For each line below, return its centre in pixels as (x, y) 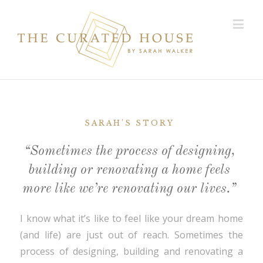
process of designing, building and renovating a (131, 251)
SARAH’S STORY (129, 123)
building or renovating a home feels (129, 170)
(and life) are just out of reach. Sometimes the (131, 235)
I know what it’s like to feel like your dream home (131, 218)
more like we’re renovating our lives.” (129, 189)
